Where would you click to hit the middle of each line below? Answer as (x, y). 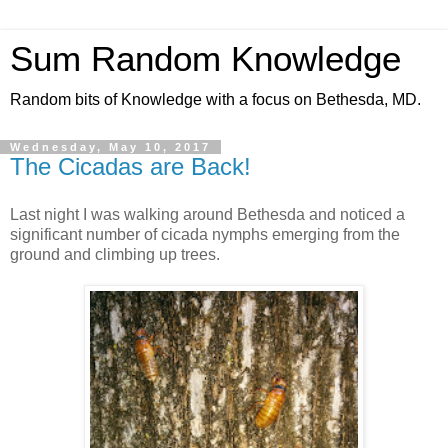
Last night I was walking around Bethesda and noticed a (207, 214)
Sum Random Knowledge (205, 59)
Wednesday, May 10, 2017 (110, 147)
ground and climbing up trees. (115, 254)
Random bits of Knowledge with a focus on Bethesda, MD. (215, 99)
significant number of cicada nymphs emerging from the (205, 234)
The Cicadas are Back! (130, 166)
